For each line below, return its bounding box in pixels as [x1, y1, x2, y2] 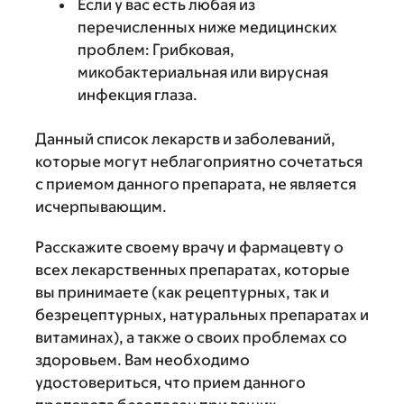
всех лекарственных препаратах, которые [35, 261, 350, 279]
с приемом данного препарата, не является [35, 175, 356, 193]
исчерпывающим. [35, 197, 167, 216]
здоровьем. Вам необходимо [35, 351, 250, 369]
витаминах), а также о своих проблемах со [35, 328, 347, 346]
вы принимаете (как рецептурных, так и [35, 283, 329, 301]
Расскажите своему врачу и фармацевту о [35, 238, 344, 256]
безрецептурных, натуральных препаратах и [35, 306, 369, 324]
